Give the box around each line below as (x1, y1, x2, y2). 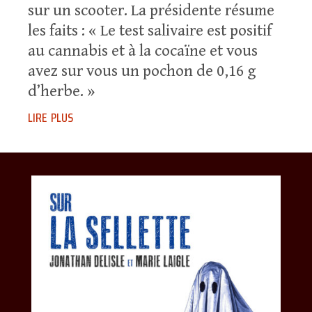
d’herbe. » (28, 82, 95, 102)
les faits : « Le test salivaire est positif (28, 22, 272, 41)
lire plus (28, 101, 73, 130)
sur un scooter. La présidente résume (28, 1, 274, 21)
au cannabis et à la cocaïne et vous (28, 42, 258, 61)
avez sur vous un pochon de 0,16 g (28, 62, 256, 81)
